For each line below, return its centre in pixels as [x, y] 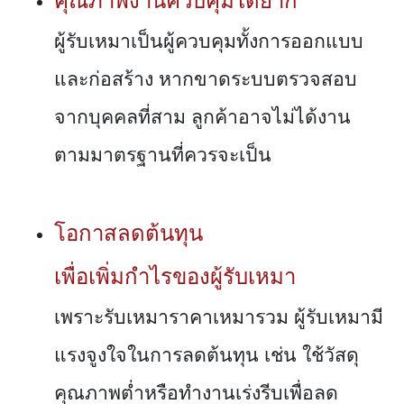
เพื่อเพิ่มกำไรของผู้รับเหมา [175, 277]
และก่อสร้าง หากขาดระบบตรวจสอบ [206, 80]
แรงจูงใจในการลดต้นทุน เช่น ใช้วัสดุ [207, 356]
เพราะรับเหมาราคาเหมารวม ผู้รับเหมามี [219, 318]
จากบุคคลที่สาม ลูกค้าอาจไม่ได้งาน [202, 118]
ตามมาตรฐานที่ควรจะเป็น [163, 156]
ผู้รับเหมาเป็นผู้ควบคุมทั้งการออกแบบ [209, 42]
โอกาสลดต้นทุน [129, 234]
